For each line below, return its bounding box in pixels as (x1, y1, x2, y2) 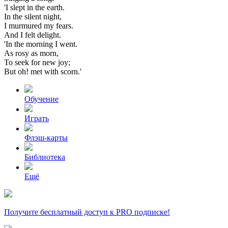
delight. (37, 30, 61, 39)
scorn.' (61, 67, 81, 76)
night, (43, 12, 62, 21)
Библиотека (24, 152, 65, 161)
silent (24, 12, 43, 21)
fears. (56, 21, 73, 30)
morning (26, 39, 55, 48)
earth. (47, 3, 65, 12)
